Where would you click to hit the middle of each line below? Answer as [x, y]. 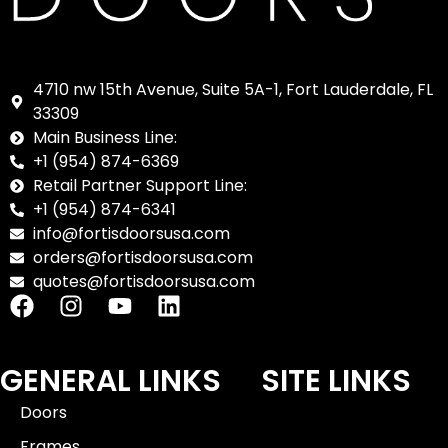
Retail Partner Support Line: [139, 186]
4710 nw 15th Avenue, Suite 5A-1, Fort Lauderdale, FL [232, 90]
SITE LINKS [336, 381]
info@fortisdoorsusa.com [131, 234]
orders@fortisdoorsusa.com [142, 258]
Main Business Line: [104, 138]
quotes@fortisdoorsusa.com [143, 282]
